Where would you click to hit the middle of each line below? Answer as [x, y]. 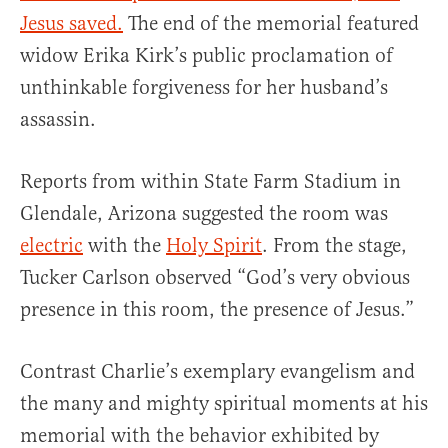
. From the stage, [334, 245]
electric [51, 245]
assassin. [58, 119]
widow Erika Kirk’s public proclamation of [206, 55]
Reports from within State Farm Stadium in [210, 181]
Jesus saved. [71, 23]
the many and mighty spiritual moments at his [224, 403]
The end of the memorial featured [271, 23]
